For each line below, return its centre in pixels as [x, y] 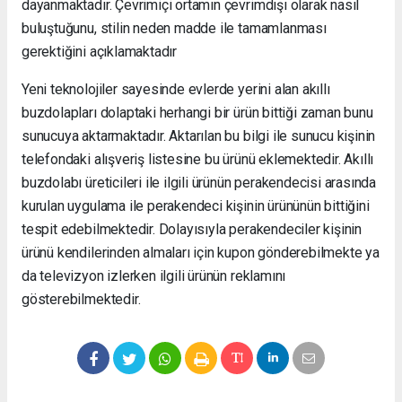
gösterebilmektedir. [81, 300]
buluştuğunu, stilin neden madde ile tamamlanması [174, 29]
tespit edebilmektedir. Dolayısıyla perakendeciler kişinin [192, 230]
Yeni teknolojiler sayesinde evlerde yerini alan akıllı [176, 90]
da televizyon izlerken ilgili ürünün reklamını [154, 276]
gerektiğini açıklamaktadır [100, 52]
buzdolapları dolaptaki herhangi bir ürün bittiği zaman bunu [197, 113]
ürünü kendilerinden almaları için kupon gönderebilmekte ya [201, 253]
